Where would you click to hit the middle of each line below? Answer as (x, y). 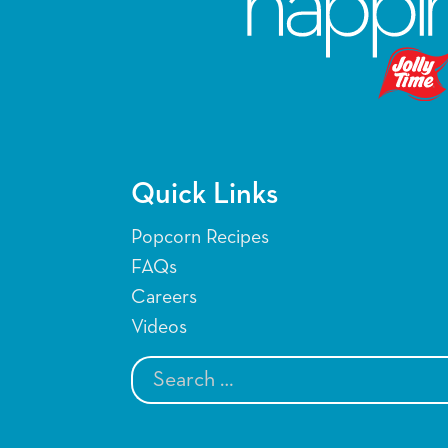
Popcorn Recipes (200, 236)
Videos (159, 326)
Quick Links (204, 194)
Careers (164, 296)
